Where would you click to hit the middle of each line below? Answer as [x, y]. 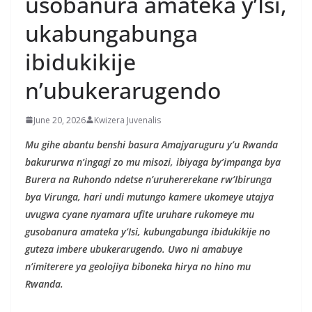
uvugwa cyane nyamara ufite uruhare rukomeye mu [140, 214]
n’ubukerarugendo [123, 90]
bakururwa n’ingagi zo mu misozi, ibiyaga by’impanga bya [153, 162]
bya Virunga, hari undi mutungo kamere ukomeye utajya [149, 196]
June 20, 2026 [60, 120]
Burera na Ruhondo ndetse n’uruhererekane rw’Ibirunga [148, 179]
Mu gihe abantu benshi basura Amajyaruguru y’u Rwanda [151, 144]
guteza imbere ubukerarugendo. [96, 249]
